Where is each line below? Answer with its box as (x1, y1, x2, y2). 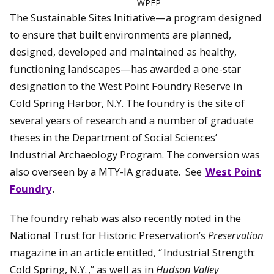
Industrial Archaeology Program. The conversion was (10, 147, 260, 161)
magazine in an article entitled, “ (10, 245, 162, 260)
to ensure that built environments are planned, (10, 27, 231, 42)
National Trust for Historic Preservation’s (10, 228, 208, 243)
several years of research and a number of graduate (10, 113, 254, 127)
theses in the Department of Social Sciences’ (10, 130, 217, 144)
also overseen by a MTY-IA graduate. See (10, 164, 204, 179)
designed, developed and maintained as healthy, (10, 44, 237, 59)
